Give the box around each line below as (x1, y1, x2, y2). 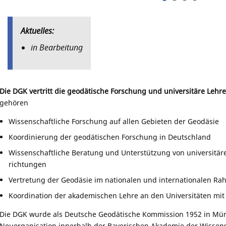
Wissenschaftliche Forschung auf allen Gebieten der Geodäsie (9, 116, 219, 126)
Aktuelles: (20, 25, 54, 36)
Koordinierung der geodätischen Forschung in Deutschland (9, 132, 211, 142)
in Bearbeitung (30, 41, 83, 53)
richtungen (9, 159, 47, 169)
